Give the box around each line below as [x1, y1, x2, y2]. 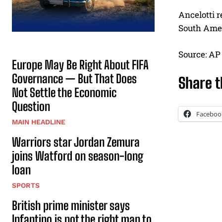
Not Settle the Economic [12, 85, 116, 100]
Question [12, 99, 50, 114]
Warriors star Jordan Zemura [12, 135, 140, 150]
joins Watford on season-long [12, 149, 143, 164]
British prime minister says [12, 198, 130, 213]
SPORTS [12, 181, 40, 190]
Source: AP [178, 49, 221, 60]
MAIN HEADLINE [12, 118, 65, 126]
